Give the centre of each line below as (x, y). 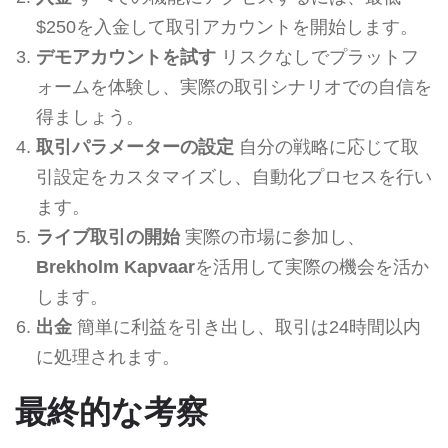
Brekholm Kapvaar (115, 266)
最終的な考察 (111, 411)
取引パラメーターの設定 (134, 146)
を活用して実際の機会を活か (311, 266)
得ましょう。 (89, 116)
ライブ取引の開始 (107, 236)
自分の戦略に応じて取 (326, 146)
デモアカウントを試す (125, 56)
